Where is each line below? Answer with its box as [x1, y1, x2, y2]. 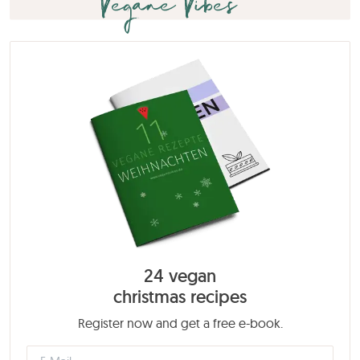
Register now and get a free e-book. [77, 314, 283, 331]
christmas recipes [113, 284, 247, 308]
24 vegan [144, 264, 216, 287]
